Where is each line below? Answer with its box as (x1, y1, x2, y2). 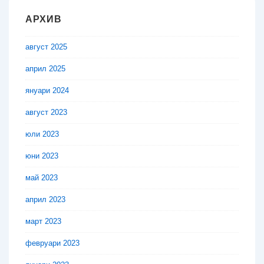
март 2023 (25, 217, 61, 226)
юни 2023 (25, 151, 58, 161)
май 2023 (25, 173, 58, 183)
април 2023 (25, 195, 65, 204)
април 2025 (25, 64, 65, 74)
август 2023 (25, 108, 67, 117)
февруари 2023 (25, 239, 80, 248)
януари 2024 (25, 86, 69, 95)
